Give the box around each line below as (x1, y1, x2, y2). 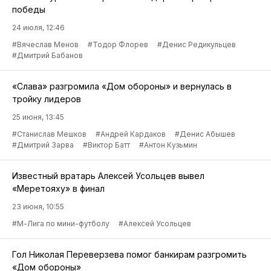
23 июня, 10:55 (12, 202, 64, 212)
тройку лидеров (12, 94, 81, 105)
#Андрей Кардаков (96, 129, 166, 139)
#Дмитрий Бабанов (12, 51, 83, 60)
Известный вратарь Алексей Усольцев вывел (12, 171, 204, 181)
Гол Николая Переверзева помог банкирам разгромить (12, 249, 247, 260)
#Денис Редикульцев (157, 40, 236, 50)
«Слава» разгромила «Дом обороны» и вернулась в (12, 81, 232, 92)
